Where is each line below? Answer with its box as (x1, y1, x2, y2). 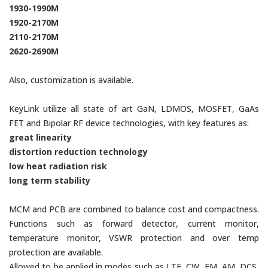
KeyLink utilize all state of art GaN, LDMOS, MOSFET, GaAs (9, 103, 259, 114)
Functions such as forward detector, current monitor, (9, 218, 259, 229)
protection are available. (9, 246, 103, 258)
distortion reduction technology (9, 146, 148, 157)
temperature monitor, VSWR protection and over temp (9, 232, 259, 243)
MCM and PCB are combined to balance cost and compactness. (9, 203, 259, 215)
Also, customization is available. (9, 74, 133, 86)
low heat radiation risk (9, 160, 107, 172)
